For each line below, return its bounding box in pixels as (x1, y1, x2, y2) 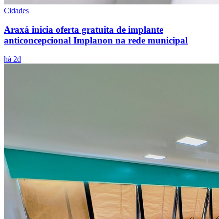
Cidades (4, 6, 29, 15)
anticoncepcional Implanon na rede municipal (4, 35, 188, 45)
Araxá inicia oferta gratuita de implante (4, 24, 163, 35)
